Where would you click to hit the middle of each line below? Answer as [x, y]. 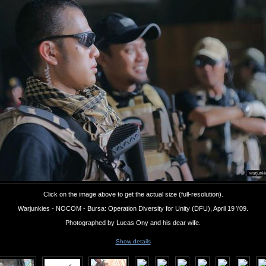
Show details [133, 241]
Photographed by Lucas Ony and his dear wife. [133, 223]
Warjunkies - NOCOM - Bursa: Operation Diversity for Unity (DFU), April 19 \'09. [133, 208]
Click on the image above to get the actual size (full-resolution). [133, 194]
